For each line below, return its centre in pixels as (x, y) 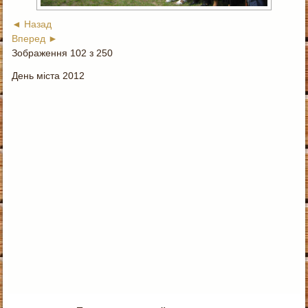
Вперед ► (35, 39)
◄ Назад (32, 24)
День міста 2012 (48, 76)
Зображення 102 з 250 (63, 53)
